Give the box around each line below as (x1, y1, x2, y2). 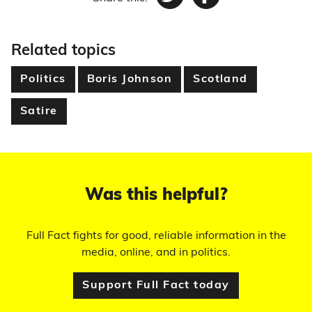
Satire (20, 106, 58, 117)
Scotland (193, 74, 248, 85)
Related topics (11, 43, 116, 59)
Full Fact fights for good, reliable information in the (26, 231, 286, 242)
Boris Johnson (86, 74, 173, 85)
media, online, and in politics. (81, 247, 231, 258)
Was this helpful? (84, 187, 228, 204)
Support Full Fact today (82, 280, 230, 291)
